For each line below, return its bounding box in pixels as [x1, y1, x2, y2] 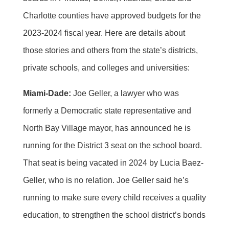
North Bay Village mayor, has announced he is [22, 123, 191, 132]
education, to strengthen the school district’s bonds [22, 210, 205, 219]
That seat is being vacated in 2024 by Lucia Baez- [22, 158, 203, 167]
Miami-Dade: [22, 88, 71, 98]
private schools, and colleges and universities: [22, 63, 190, 72]
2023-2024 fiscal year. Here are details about [22, 28, 185, 37]
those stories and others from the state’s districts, [22, 45, 198, 55]
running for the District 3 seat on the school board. [22, 141, 202, 150]
